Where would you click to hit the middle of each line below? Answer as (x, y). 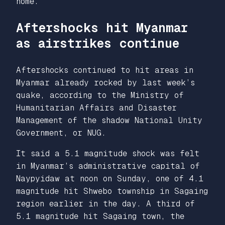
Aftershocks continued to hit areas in (105, 70)
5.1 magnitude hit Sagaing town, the (100, 216)
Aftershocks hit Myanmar (102, 28)
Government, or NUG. (61, 133)
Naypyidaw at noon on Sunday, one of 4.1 (110, 179)
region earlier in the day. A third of (105, 204)
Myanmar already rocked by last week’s (105, 83)
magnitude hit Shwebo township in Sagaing (112, 191)
